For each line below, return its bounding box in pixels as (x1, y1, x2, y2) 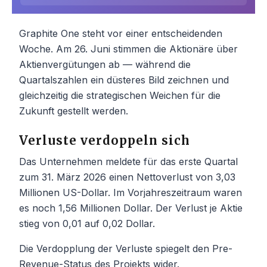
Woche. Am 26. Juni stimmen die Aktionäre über (19, 42, 238, 55)
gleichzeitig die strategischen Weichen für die (19, 89, 221, 101)
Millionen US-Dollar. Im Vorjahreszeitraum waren (19, 186, 242, 198)
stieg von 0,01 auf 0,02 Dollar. (19, 217, 155, 229)
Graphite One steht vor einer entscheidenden (19, 27, 222, 39)
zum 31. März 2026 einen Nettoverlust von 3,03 (19, 170, 235, 183)
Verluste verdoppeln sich (19, 132, 190, 148)
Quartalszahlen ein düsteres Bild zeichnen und (19, 73, 229, 86)
